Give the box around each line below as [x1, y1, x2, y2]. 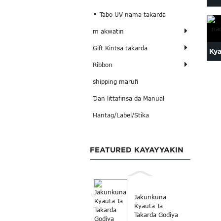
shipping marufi [92, 78, 138, 85]
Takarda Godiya [134, 211, 178, 219]
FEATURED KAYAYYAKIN [90, 145, 184, 154]
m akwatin [92, 28, 124, 35]
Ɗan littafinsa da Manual [92, 95, 164, 102]
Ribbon [92, 61, 112, 69]
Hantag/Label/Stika [92, 111, 149, 119]
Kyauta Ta [134, 202, 163, 210]
